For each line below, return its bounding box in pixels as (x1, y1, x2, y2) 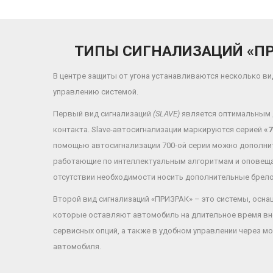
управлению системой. (53, 87, 138, 96)
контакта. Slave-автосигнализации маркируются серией (53, 125, 264, 134)
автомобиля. (53, 242, 101, 251)
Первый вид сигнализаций (53, 109, 153, 118)
